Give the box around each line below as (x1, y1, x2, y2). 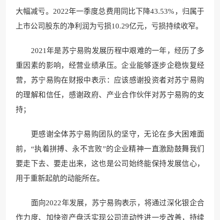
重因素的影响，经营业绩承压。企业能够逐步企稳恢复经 (16, 61, 204, 69)
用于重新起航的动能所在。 (16, 174, 104, 182)
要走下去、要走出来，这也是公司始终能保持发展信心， (16, 159, 204, 167)
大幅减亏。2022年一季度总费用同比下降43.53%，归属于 (16, 7, 204, 15)
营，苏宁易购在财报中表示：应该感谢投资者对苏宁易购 (16, 76, 204, 84)
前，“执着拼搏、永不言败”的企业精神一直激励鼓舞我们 (16, 144, 204, 153)
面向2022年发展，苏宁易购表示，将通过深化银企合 (16, 198, 204, 207)
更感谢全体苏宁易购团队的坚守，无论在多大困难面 (16, 130, 204, 138)
